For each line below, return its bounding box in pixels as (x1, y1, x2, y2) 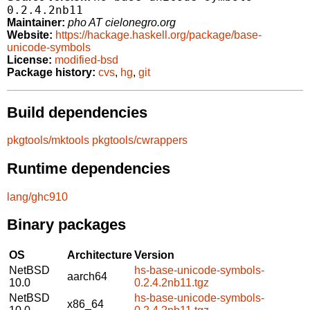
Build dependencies (7, 103, 147, 121)
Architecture (67, 248, 132, 261)
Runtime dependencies (7, 159, 170, 177)
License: (7, 54, 52, 66)
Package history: (7, 66, 95, 79)
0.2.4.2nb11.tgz (134, 276, 209, 289)
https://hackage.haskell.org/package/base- (55, 29, 262, 42)
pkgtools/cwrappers (92, 134, 188, 147)
